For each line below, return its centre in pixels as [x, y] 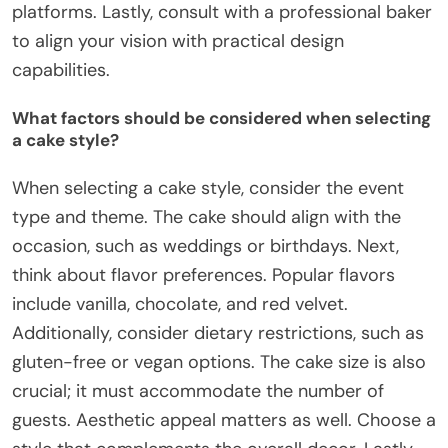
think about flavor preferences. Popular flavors [203, 274]
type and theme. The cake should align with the [206, 216]
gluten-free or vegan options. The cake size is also [219, 361]
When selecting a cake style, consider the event [208, 187]
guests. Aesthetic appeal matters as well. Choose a [224, 419]
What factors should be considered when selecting [221, 118]
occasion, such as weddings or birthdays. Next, [205, 245]
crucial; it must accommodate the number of [198, 390]
